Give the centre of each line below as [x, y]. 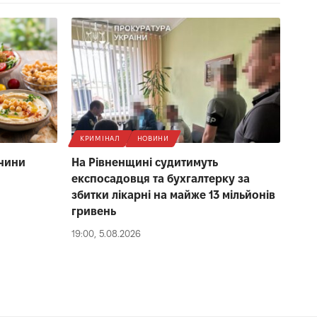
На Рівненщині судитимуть [145, 163]
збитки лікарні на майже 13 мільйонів [173, 195]
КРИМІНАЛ [100, 139]
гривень [94, 212]
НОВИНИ [153, 139]
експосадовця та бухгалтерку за [161, 179]
